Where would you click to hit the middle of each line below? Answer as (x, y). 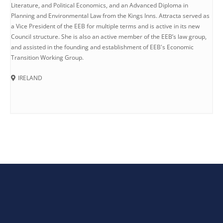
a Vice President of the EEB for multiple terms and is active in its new (105, 26)
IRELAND (30, 78)
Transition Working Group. (47, 57)
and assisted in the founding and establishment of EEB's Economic (102, 47)
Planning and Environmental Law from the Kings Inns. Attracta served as (110, 15)
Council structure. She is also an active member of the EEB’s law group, (109, 36)
